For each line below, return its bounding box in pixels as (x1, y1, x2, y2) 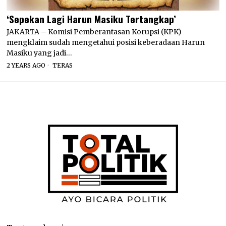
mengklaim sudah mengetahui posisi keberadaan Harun (7, 37, 205, 47)
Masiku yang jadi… (7, 48, 73, 58)
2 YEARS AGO (7, 61, 46, 69)
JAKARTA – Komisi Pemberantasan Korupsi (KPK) (7, 27, 182, 36)
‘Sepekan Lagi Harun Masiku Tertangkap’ (7, 11, 177, 26)
